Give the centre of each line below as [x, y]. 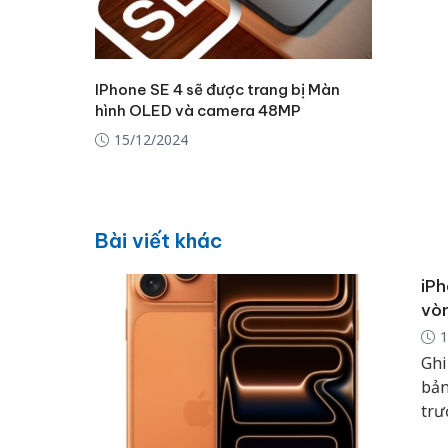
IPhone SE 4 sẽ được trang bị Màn [217, 90]
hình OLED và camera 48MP [197, 111]
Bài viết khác [158, 240]
